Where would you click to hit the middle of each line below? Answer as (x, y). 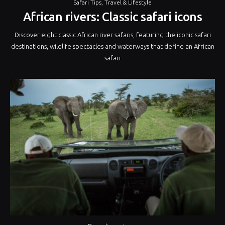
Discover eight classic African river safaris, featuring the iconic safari (113, 34)
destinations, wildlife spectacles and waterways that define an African (113, 46)
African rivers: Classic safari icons (113, 17)
